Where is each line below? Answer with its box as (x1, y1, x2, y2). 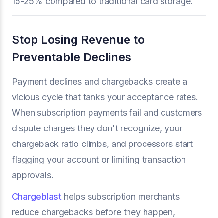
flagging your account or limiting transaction (12, 154, 186, 164)
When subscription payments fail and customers (12, 108, 202, 118)
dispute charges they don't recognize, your (12, 123, 182, 133)
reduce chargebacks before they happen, (12, 207, 176, 217)
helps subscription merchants (61, 191, 180, 201)
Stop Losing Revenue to (12, 33, 145, 47)
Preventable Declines (12, 50, 131, 64)
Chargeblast (12, 191, 62, 201)
